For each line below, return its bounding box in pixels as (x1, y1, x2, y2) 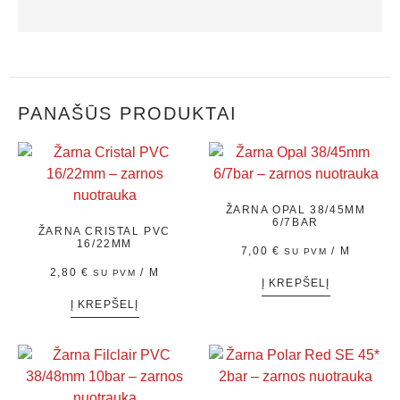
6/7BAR (272, 216, 319, 229)
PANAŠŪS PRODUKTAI (18, 104, 237, 124)
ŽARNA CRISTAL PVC (37, 225, 171, 238)
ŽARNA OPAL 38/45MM (225, 204, 366, 217)
